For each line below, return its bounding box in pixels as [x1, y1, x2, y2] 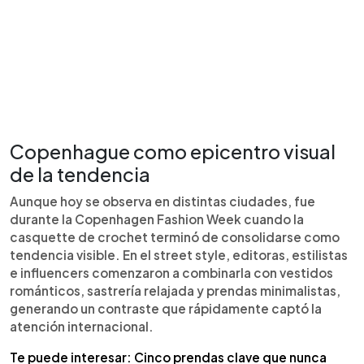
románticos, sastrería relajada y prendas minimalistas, [10, 282, 340, 298]
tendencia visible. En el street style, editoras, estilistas [10, 246, 348, 262]
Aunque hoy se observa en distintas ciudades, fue [10, 193, 315, 209]
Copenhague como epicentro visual [10, 139, 336, 163]
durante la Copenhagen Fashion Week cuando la [10, 210, 304, 227]
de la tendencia [10, 162, 150, 186]
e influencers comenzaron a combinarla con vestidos [10, 264, 333, 280]
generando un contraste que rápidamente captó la [10, 300, 322, 316]
